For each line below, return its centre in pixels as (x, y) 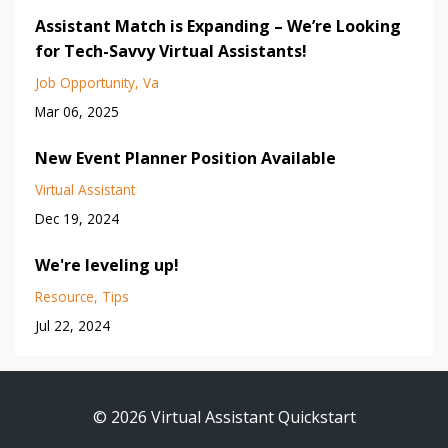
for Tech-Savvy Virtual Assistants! (171, 51)
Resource (64, 297)
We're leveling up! (107, 265)
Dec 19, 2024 (77, 219)
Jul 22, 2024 (72, 326)
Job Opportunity (85, 83)
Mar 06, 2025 (77, 112)
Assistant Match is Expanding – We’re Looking (218, 26)
